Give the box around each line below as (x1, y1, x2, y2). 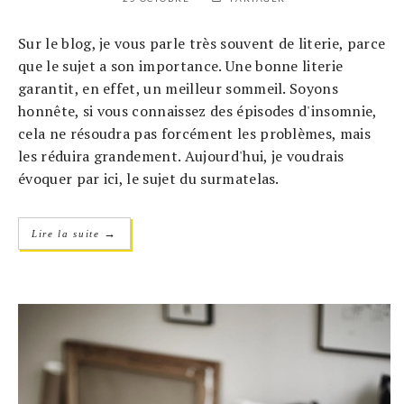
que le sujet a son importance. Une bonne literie (18, 56, 344, 77)
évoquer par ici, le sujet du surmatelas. (18, 169, 280, 189)
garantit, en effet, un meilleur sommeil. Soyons (18, 78, 339, 99)
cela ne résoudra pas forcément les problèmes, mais (18, 124, 372, 144)
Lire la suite (32, 228, 105, 240)
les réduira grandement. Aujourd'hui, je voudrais (18, 146, 344, 167)
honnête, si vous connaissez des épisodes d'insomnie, (18, 101, 377, 122)
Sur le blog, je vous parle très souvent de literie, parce (18, 33, 386, 54)
